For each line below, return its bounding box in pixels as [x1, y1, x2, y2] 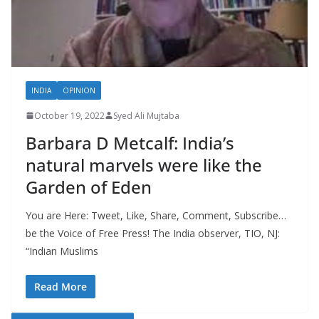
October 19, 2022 [34, 109, 105, 122]
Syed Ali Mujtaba [113, 109, 179, 122]
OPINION [63, 85, 95, 95]
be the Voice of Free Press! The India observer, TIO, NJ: [26, 226, 280, 240]
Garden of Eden [26, 174, 152, 199]
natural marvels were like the [26, 152, 262, 177]
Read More [34, 279, 87, 293]
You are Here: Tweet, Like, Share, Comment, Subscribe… [26, 208, 286, 222]
